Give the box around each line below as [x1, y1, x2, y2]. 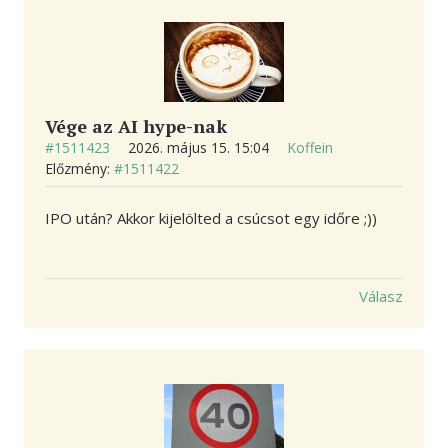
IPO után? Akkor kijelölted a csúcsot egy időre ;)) [45, 207, 377, 228]
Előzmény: [45, 158, 114, 178]
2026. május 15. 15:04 [128, 137, 273, 157]
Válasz [359, 286, 403, 307]
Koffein [287, 137, 333, 157]
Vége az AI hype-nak [45, 113, 227, 138]
